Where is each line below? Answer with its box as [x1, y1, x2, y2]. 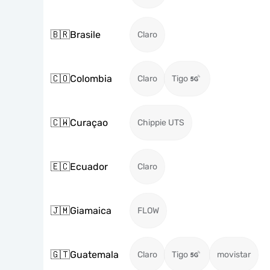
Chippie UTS [137, 118, 184, 128]
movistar [217, 250, 251, 260]
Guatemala [70, 248, 119, 260]
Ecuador [70, 160, 108, 172]
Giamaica [70, 204, 111, 216]
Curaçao [70, 116, 108, 128]
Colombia [70, 72, 112, 84]
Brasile [70, 28, 101, 40]
